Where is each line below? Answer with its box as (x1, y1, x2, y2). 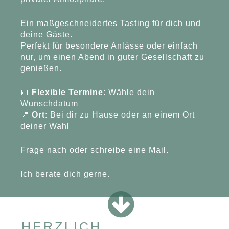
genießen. (20, 63, 62, 73)
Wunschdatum (20, 99, 79, 108)
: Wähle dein (103, 87, 155, 97)
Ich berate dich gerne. (20, 169, 110, 178)
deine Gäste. (20, 30, 73, 39)
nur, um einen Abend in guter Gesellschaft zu (20, 52, 205, 61)
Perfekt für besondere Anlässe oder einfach (20, 41, 198, 50)
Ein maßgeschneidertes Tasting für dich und (20, 18, 201, 28)
